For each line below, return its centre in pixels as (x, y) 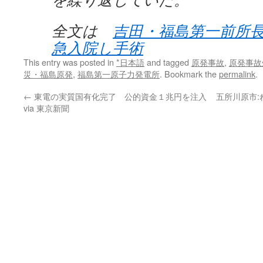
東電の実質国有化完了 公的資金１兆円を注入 (119, 96)
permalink (237, 74)
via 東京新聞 (46, 108)
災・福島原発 (48, 74)
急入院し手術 (97, 48)
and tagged (168, 62)
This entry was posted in (70, 62)
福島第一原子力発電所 (119, 74)
